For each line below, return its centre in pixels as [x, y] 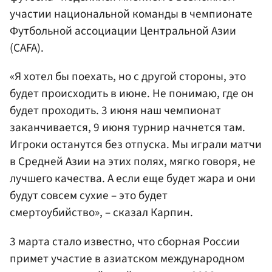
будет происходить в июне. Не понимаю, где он [132, 94]
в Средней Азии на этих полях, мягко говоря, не [133, 162]
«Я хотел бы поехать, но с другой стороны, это [128, 77]
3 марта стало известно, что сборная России [125, 241]
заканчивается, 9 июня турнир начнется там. [127, 128]
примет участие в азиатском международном [127, 258]
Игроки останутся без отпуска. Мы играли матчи [136, 145]
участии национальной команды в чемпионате [131, 14]
